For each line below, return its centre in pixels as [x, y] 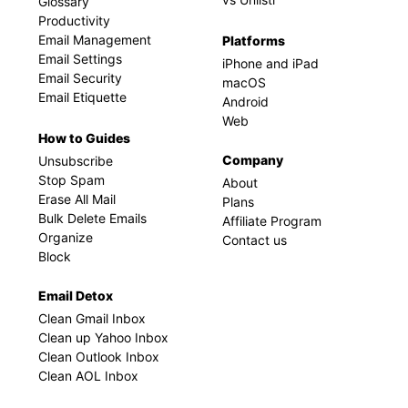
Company [253, 160]
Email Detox [76, 296]
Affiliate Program [272, 221]
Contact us [255, 240]
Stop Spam [71, 180]
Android [245, 102]
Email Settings [80, 59]
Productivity [74, 20]
